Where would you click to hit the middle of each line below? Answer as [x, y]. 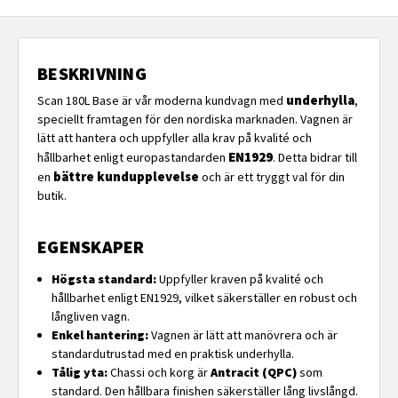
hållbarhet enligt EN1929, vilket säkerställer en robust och [205, 297]
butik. [52, 195]
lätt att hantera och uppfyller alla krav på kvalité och [175, 137]
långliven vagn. [91, 316]
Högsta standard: [104, 279]
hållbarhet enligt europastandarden [133, 157]
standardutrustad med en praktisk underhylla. [173, 353]
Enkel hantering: [100, 334]
